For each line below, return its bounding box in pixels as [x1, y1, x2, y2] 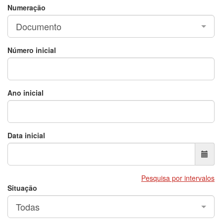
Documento [16, 20, 61, 33]
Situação [7, 183, 37, 193]
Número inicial [7, 45, 56, 55]
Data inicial [7, 130, 45, 141]
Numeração [7, 2, 46, 13]
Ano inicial [7, 88, 44, 98]
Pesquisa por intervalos [141, 173, 215, 183]
